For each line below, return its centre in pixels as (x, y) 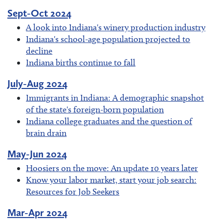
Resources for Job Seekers (73, 192)
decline (39, 51)
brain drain (46, 133)
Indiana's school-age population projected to (108, 39)
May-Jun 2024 (37, 154)
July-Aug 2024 (37, 83)
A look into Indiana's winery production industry (116, 27)
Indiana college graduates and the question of (109, 121)
